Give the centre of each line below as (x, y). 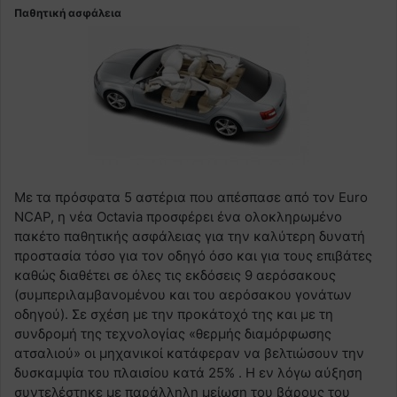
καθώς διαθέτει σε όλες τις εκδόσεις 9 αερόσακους (175, 275)
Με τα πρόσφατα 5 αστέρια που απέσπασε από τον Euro (191, 197)
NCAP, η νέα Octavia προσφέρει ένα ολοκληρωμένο (178, 216)
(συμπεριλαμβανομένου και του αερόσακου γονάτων (183, 294)
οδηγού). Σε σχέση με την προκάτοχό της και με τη (174, 314)
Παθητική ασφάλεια (68, 12)
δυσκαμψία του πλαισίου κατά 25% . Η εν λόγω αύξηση (188, 372)
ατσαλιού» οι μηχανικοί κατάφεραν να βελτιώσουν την (189, 353)
